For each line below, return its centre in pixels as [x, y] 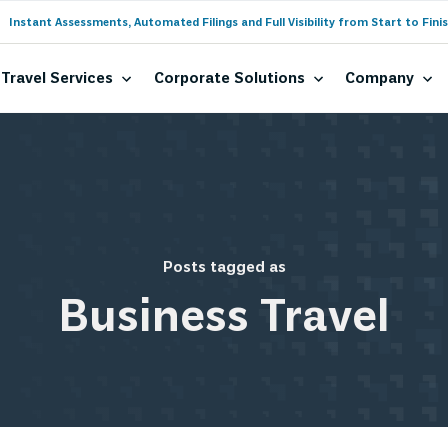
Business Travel [224, 319]
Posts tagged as [224, 268]
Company [380, 79]
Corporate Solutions [229, 79]
